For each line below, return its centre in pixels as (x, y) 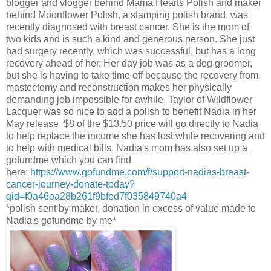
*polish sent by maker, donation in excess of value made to (131, 208)
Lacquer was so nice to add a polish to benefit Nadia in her (131, 111)
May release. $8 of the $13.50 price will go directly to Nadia (132, 123)
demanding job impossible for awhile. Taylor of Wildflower (129, 99)
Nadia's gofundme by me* (61, 220)
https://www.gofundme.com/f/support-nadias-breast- (140, 172)
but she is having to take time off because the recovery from (132, 75)
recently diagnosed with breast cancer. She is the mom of (128, 27)
